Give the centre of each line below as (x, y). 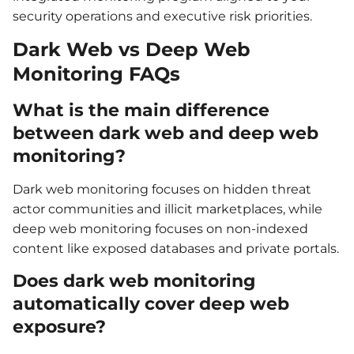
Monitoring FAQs (96, 74)
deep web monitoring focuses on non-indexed (160, 228)
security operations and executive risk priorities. (162, 16)
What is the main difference (141, 111)
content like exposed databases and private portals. (176, 248)
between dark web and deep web (166, 134)
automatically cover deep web (151, 304)
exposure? (59, 327)
